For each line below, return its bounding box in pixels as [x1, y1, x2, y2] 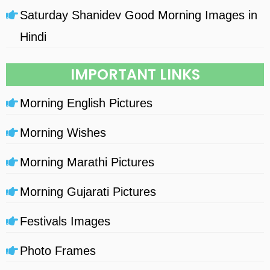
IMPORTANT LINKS [70, 64, 200, 84]
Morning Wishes [20, 125, 106, 139]
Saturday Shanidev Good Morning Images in [20, 8, 257, 22]
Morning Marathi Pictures [20, 155, 154, 169]
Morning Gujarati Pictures [20, 184, 156, 198]
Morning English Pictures [20, 96, 152, 110]
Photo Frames [20, 243, 96, 257]
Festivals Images [20, 214, 110, 228]
